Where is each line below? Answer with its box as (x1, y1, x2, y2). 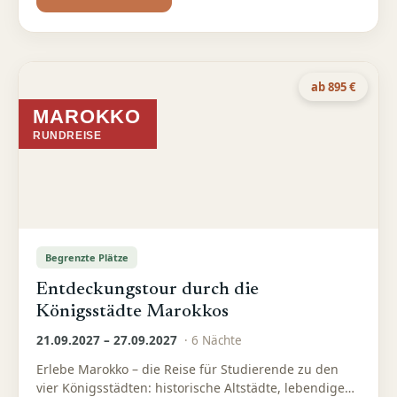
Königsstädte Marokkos (36, 303, 229, 322)
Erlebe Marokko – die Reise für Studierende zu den (36, 361, 339, 378)
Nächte (198, 332, 242, 348)
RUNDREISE (33, 129, 102, 142)
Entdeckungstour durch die (36, 281, 259, 300)
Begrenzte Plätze (45, 251, 128, 264)
